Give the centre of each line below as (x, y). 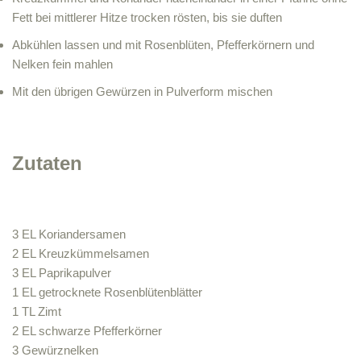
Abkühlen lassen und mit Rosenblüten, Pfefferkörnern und (163, 45)
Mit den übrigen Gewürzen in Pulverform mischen (142, 91)
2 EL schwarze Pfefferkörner (87, 331)
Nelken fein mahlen (62, 64)
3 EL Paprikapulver (62, 273)
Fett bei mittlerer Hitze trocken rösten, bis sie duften (147, 17)
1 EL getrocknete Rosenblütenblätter (107, 292)
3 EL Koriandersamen (69, 234)
